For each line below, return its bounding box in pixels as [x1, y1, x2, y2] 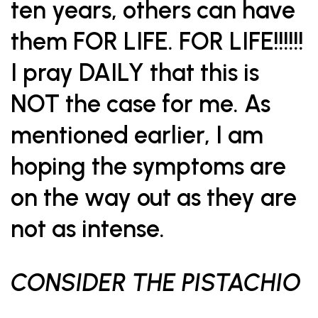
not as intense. [11, 214, 165, 243]
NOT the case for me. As [11, 89, 270, 119]
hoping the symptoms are [11, 152, 286, 181]
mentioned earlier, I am [11, 121, 263, 150]
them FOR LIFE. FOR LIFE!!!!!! [11, 27, 304, 56]
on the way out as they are [11, 183, 297, 212]
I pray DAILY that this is [11, 58, 259, 87]
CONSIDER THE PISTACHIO [11, 268, 301, 297]
